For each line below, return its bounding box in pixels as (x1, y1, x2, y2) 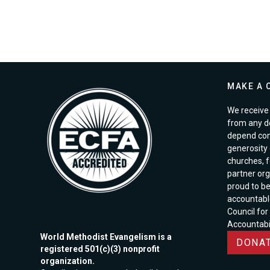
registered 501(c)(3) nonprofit (40, 243, 160, 254)
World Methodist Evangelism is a (40, 231, 172, 242)
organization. (40, 256, 95, 266)
